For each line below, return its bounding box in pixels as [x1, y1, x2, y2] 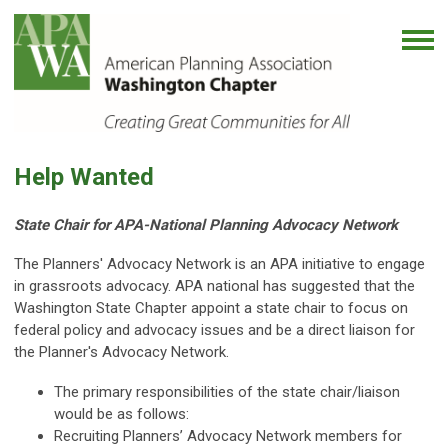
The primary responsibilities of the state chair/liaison [54, 382, 400, 401]
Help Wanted [14, 162, 154, 191]
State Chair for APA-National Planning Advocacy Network [14, 215, 398, 234]
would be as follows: [54, 404, 189, 423]
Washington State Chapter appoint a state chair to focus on [14, 298, 408, 317]
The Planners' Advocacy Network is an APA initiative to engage [14, 254, 425, 273]
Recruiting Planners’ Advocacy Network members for [54, 426, 402, 445]
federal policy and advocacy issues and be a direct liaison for [14, 320, 415, 339]
